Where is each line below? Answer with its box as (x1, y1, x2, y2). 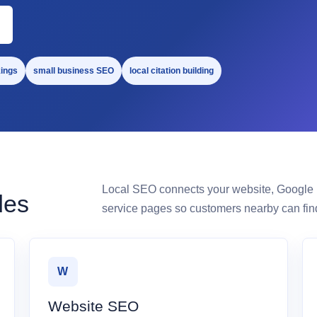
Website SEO (47, 298, 139, 314)
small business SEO (33, 66, 114, 76)
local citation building (129, 66, 214, 76)
